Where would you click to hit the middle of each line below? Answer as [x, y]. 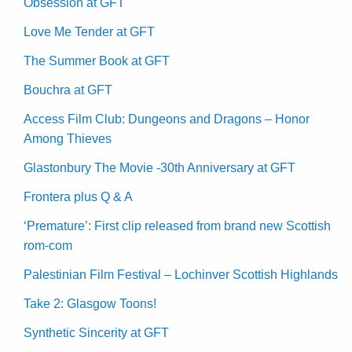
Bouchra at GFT [68, 90]
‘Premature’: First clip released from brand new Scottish [177, 226]
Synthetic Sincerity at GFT [96, 333]
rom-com [48, 246]
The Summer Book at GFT [97, 61]
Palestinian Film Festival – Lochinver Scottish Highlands [181, 275]
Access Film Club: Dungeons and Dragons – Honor [167, 119]
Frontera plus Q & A [78, 197]
